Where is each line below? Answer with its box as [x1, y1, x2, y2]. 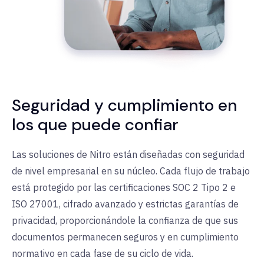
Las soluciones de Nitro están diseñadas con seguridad [12, 148, 245, 161]
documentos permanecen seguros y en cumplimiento [12, 231, 239, 243]
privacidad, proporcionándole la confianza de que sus [12, 214, 238, 227]
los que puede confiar [12, 114, 179, 136]
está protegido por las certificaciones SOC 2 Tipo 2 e [12, 181, 236, 194]
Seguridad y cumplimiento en [12, 94, 237, 117]
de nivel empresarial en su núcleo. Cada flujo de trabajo [12, 165, 250, 177]
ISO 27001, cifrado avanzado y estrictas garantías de [12, 198, 239, 210]
